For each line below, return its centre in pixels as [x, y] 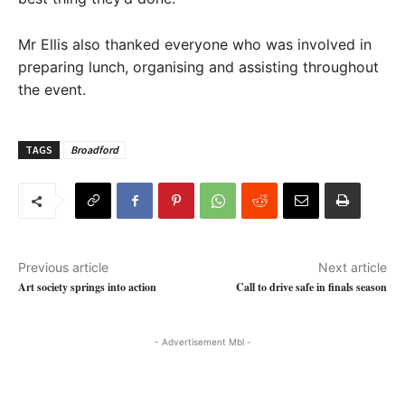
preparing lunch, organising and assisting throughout [198, 67]
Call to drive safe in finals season [311, 287]
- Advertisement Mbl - [202, 342]
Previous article [63, 267]
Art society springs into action [87, 287]
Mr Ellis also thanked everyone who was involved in [195, 44]
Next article [352, 267]
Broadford [94, 150]
